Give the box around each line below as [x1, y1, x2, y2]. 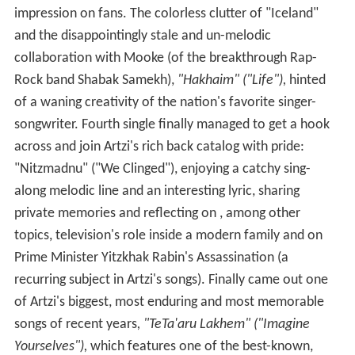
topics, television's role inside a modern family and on [13, 228, 323, 244]
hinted [285, 73, 326, 89]
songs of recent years [13, 317, 137, 333]
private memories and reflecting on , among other [13, 206, 300, 222]
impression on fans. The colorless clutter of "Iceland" [13, 6, 319, 22]
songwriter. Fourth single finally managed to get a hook [13, 117, 330, 133]
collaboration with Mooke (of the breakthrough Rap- [13, 51, 317, 67]
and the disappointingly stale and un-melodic [13, 29, 271, 44]
